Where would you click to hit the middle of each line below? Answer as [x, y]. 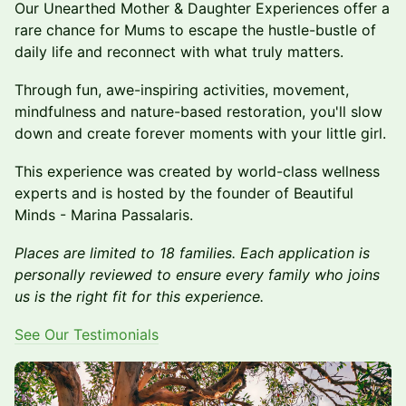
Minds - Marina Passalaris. [104, 215]
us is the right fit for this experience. [139, 297]
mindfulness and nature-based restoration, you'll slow [198, 112]
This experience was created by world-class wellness [197, 172]
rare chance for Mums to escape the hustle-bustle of [195, 30]
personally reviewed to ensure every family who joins [197, 275]
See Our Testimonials [87, 335]
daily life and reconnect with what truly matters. [179, 52]
